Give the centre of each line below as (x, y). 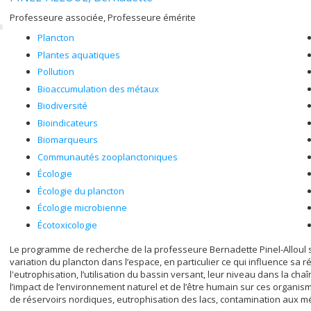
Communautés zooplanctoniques (108, 157)
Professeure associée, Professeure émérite (103, 17)
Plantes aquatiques (79, 54)
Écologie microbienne (82, 208)
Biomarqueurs (68, 140)
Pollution (56, 72)
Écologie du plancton (81, 191)
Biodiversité (62, 106)
